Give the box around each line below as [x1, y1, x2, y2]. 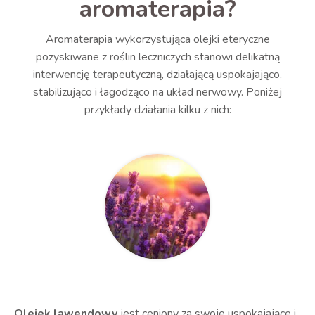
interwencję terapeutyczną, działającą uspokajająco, [33, 67, 282, 82]
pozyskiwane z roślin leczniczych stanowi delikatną [35, 49, 280, 65]
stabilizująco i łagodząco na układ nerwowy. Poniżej [33, 84, 282, 100]
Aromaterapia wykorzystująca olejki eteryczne [45, 32, 270, 47]
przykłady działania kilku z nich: [84, 102, 231, 117]
